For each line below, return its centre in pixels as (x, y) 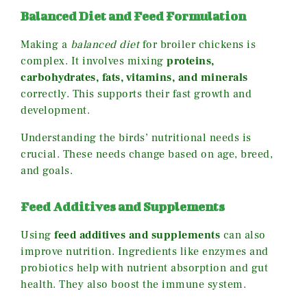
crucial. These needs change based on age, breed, (147, 155)
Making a (46, 45)
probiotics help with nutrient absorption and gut (144, 268)
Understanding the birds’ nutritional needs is (136, 138)
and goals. (47, 171)
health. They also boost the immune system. (133, 285)
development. (55, 111)
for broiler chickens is (197, 45)
